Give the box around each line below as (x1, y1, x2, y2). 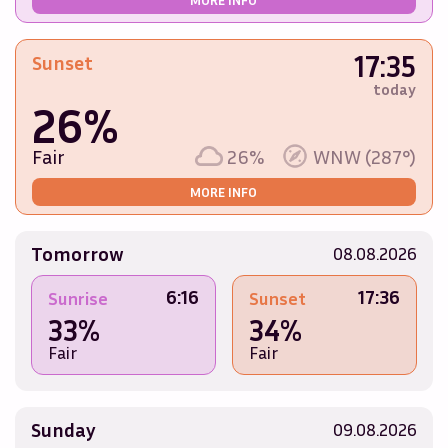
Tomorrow (30, 241, 124, 266)
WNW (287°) (313, 144, 417, 169)
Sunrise (47, 287, 108, 310)
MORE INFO (190, 183, 258, 201)
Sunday (30, 417, 96, 442)
